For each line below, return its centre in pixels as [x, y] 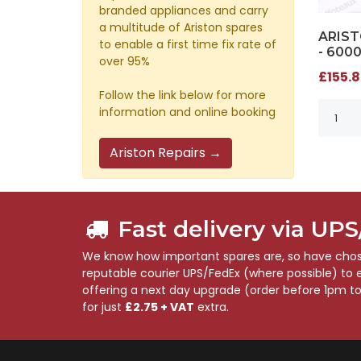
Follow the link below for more [183, 95]
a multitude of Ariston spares [181, 28]
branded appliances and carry [184, 11]
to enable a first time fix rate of [188, 45]
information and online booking [187, 112]
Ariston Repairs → [166, 153]
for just [104, 307]
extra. [212, 307]
